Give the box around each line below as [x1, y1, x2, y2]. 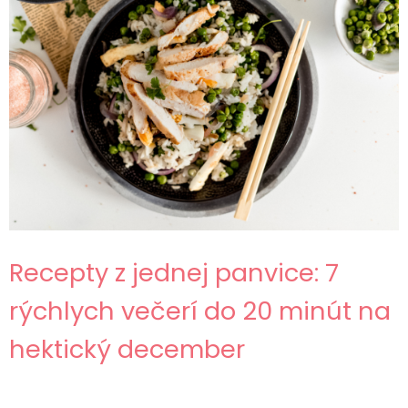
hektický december [8, 331, 245, 368]
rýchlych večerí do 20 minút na [8, 293, 391, 330]
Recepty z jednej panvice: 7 [8, 255, 339, 291]
